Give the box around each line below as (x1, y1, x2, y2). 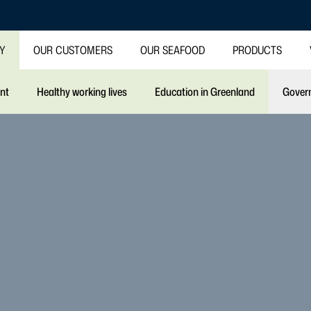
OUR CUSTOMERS (33, 42, 112, 58)
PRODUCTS (233, 42, 282, 58)
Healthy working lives (37, 84, 127, 99)
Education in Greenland (155, 84, 255, 99)
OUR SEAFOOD (140, 42, 205, 58)
